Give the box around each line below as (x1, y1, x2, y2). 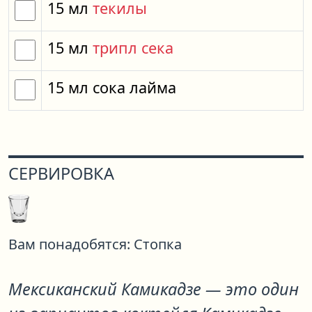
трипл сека (93, 38, 173, 58)
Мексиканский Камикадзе (8, 278, 205, 300)
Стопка (134, 235, 182, 253)
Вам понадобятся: (8, 235, 130, 253)
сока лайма (93, 77, 176, 97)
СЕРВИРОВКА (8, 162, 114, 185)
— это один (205, 278, 299, 300)
